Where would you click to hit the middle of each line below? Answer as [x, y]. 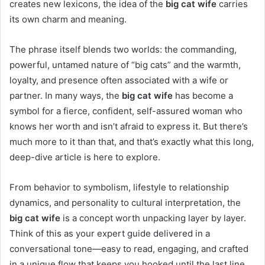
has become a [203, 95]
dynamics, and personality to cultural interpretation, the [125, 202]
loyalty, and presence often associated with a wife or [119, 80]
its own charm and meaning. [68, 19]
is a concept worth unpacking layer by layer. [153, 218]
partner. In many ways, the [66, 95]
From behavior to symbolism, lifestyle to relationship [119, 187]
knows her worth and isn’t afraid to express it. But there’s [129, 126]
